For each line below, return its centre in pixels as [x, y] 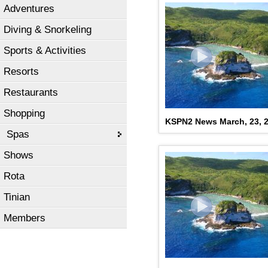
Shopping [24, 113]
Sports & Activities [45, 51]
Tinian [17, 197]
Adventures [29, 9]
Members [25, 218]
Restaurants [31, 92]
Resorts [21, 71]
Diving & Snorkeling [48, 30]
